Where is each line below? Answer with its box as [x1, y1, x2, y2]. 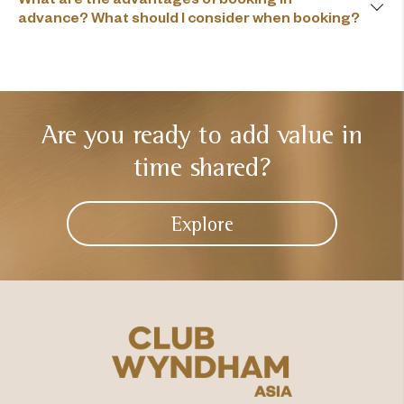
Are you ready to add [41, 118, 270, 150]
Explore [170, 212, 234, 235]
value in [270, 118, 363, 150]
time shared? [133, 151, 271, 182]
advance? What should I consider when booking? [18, 7, 360, 26]
